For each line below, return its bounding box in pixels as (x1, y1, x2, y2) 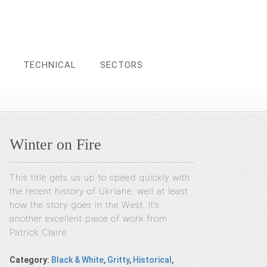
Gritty (107, 254, 130, 265)
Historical (133, 254, 172, 265)
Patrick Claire (10, 227, 70, 238)
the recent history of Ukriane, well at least (10, 186, 189, 197)
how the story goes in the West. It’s (10, 200, 160, 210)
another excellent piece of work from (10, 213, 168, 224)
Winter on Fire (10, 136, 102, 153)
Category (10, 254, 48, 265)
